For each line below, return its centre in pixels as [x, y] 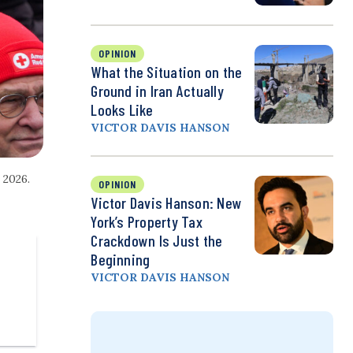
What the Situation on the [167, 72]
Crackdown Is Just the [157, 241]
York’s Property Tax [147, 222]
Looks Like [122, 110]
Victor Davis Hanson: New [167, 203]
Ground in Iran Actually [157, 91]
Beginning [121, 260]
